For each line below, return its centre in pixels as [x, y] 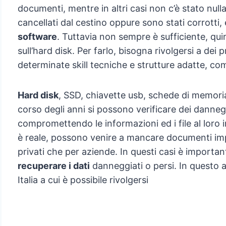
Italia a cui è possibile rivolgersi [83, 180]
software [37, 37]
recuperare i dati [53, 166]
